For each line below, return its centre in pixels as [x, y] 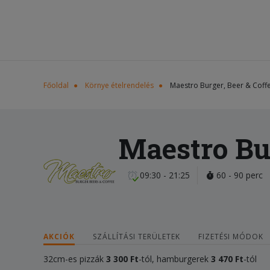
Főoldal [56, 85]
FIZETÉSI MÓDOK [231, 237]
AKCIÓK [59, 237]
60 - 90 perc [238, 175]
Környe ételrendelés [119, 85]
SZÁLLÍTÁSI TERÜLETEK [137, 237]
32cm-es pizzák [74, 259]
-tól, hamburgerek [175, 259]
